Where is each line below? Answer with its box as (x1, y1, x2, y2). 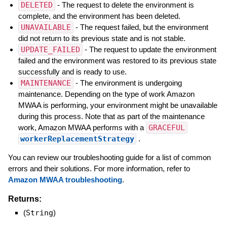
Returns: (8, 194, 42, 203)
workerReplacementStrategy (20, 134, 134, 143)
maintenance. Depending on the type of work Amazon (18, 89, 195, 98)
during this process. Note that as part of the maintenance (18, 111, 205, 121)
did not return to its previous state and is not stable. (18, 33, 185, 43)
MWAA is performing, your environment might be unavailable (18, 100, 217, 109)
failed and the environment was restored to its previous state (18, 56, 216, 65)
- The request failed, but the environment (73, 22, 208, 31)
